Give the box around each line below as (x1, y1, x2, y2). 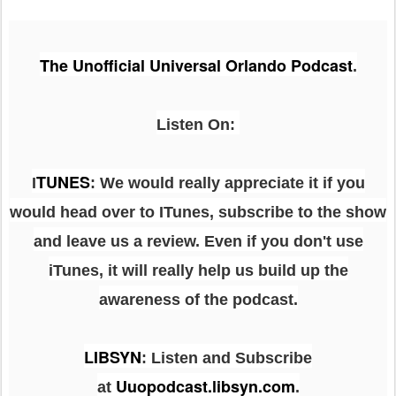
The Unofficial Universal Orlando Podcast (39, 53, 353, 77)
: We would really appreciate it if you (89, 173, 365, 192)
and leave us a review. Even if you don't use (33, 232, 363, 250)
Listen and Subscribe (151, 348, 312, 367)
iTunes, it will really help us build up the (48, 261, 348, 279)
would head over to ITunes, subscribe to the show (10, 202, 386, 221)
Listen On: (156, 115, 240, 133)
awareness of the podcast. (98, 290, 298, 308)
